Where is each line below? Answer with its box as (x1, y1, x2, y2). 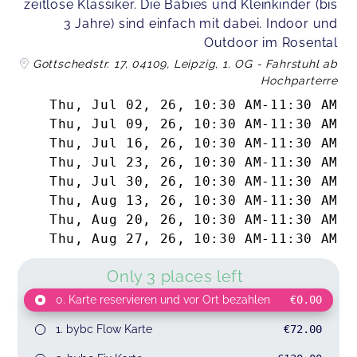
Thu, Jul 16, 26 (49, 135, 177, 151)
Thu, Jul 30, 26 (49, 173, 177, 189)
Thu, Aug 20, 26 (49, 211, 177, 227)
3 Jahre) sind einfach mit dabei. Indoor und (63, 16, 338, 32)
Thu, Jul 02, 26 (49, 96, 177, 112)
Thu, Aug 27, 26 (49, 230, 177, 246)
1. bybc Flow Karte (55, 322, 152, 335)
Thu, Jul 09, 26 (49, 116, 177, 131)
